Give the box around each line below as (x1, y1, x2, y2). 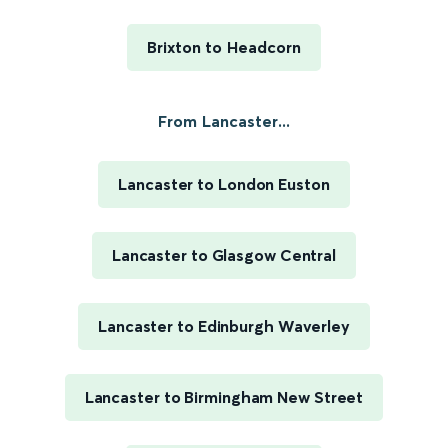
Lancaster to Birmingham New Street (84, 387, 364, 407)
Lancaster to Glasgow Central (111, 245, 337, 265)
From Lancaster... (158, 111, 290, 131)
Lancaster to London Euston (118, 174, 330, 194)
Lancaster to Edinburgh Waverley (98, 316, 350, 336)
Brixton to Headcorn (146, 37, 302, 57)
